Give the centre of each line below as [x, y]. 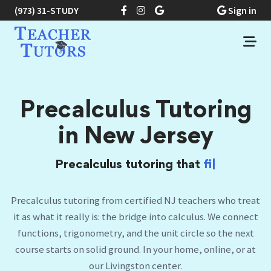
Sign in [241, 10]
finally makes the [210, 165]
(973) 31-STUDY [47, 10]
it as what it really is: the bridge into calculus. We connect [135, 221]
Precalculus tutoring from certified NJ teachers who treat [135, 205]
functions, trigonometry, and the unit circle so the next [135, 238]
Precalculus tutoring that [87, 165]
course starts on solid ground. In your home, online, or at [135, 254]
